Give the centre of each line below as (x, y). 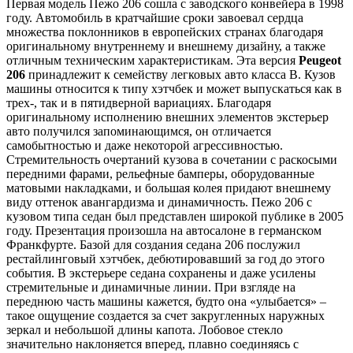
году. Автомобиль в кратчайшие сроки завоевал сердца (155, 17)
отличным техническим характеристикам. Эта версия (152, 60)
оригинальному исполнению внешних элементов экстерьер (167, 117)
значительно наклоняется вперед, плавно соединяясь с (152, 344)
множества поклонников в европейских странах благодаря (165, 32)
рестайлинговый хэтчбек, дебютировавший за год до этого (165, 258)
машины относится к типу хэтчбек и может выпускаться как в (174, 88)
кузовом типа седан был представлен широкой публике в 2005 (175, 216)
